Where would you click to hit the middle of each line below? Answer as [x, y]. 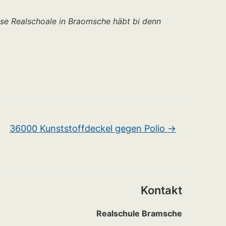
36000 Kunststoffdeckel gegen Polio [89, 128]
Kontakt [161, 190]
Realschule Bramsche [139, 213]
